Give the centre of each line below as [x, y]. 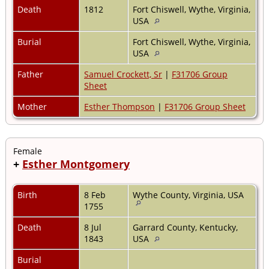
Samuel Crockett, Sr [123, 74]
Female [28, 151]
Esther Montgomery [76, 164]
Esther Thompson [119, 106]
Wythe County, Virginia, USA [189, 195]
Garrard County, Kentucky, [185, 227]
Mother [33, 106]
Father [32, 74]
